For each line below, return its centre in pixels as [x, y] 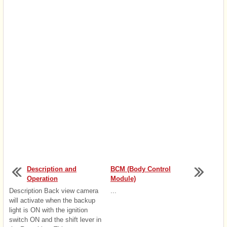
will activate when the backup [52, 200]
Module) [123, 178]
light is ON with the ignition [48, 210]
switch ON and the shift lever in [55, 219]
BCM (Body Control [140, 169]
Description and [52, 169]
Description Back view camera [54, 191]
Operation [42, 178]
